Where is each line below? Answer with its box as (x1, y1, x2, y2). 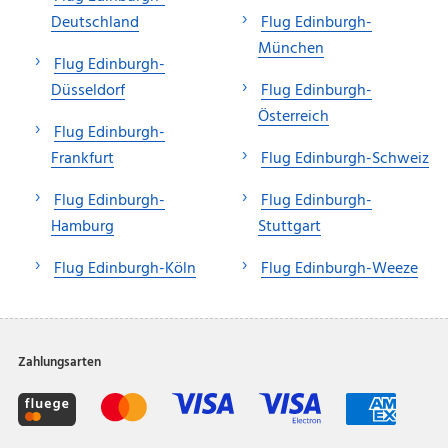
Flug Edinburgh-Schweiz (261, 145, 429, 172)
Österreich (258, 103, 329, 130)
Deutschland (51, 9, 139, 36)
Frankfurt (51, 145, 114, 172)
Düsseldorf (51, 77, 125, 104)
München (258, 35, 324, 62)
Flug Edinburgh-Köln (54, 255, 196, 282)
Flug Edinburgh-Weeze (261, 255, 418, 282)
